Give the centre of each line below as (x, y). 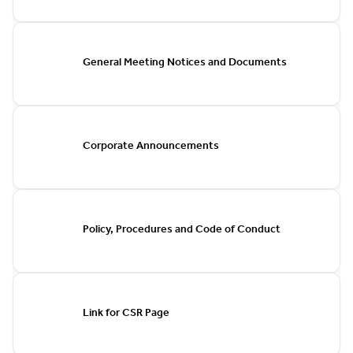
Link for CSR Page (126, 314)
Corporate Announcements (151, 147)
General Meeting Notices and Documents (185, 63)
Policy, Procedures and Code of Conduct (182, 230)
